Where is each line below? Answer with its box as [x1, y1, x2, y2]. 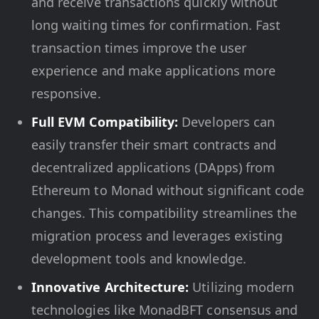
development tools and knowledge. [31, 249, 246, 267]
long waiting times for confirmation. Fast [31, 16, 281, 33]
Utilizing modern [189, 278, 295, 296]
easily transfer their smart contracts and [31, 135, 277, 153]
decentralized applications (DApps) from [31, 158, 276, 176]
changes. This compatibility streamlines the [31, 204, 298, 221]
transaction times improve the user [31, 38, 246, 56]
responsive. [31, 84, 101, 102]
